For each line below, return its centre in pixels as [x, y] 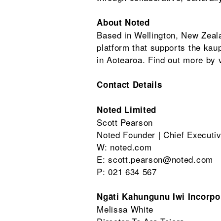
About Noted [123, 22]
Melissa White [125, 209]
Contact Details [129, 84]
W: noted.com [124, 147]
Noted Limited [127, 110]
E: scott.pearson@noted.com [155, 159]
